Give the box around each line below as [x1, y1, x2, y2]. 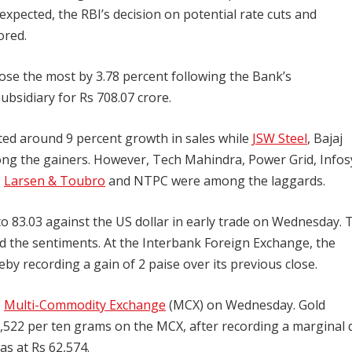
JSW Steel [252, 130, 307, 148]
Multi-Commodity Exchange [4, 296, 166, 314]
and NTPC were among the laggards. [105, 172, 325, 190]
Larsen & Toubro [4, 172, 105, 190]
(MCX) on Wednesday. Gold [166, 296, 325, 314]
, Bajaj [307, 130, 343, 148]
